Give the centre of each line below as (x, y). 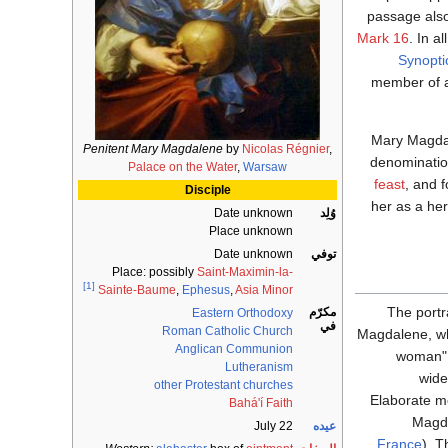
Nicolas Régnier (285, 149)
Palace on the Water (182, 167)
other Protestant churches (223, 385)
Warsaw (265, 167)
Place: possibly (154, 272)
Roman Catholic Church (227, 331)
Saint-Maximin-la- (245, 272)
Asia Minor (264, 290)
